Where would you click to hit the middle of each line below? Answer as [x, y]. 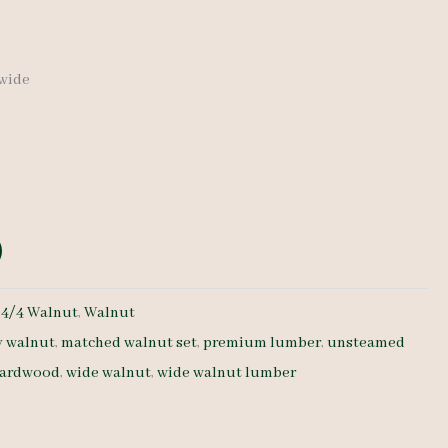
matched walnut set [129, 342]
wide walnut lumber [227, 372]
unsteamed [366, 342]
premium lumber [262, 342]
